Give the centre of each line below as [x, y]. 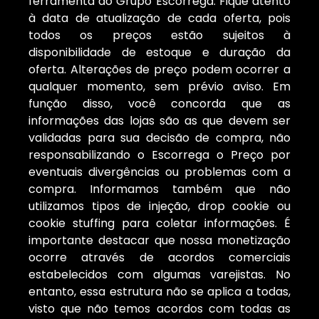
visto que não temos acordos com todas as [159, 309]
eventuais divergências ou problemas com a [159, 172]
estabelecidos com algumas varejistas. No [159, 275]
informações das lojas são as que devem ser [159, 121]
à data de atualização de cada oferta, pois [159, 19]
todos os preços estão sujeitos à [159, 36]
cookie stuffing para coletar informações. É [159, 224]
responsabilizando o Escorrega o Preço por [159, 155]
